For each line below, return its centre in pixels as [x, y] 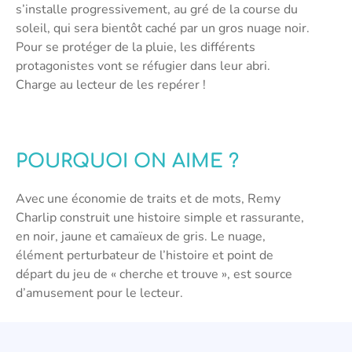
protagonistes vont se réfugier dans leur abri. [143, 66]
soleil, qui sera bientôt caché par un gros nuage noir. [163, 28]
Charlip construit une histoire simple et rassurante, [160, 217]
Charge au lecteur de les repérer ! [111, 84]
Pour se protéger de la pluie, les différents [136, 47]
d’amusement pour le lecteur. [99, 293]
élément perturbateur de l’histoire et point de [145, 255]
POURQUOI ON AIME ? [127, 161]
